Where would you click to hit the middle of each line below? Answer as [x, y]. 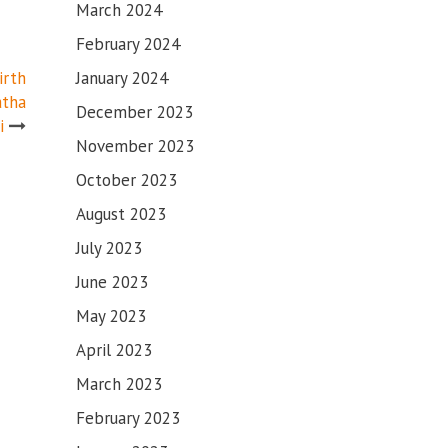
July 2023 [109, 248]
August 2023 [121, 214]
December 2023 [134, 112]
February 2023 [128, 418]
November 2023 [135, 146]
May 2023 [111, 316]
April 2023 [114, 350]
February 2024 [128, 44]
